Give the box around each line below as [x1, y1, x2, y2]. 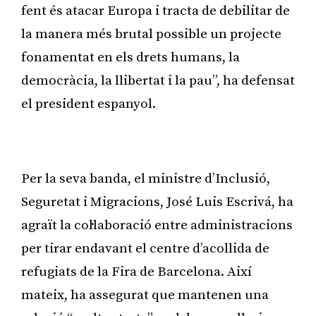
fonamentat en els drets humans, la [21, 49, 240, 66]
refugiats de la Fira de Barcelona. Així [21, 263, 252, 280]
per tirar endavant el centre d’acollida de [21, 240, 269, 257]
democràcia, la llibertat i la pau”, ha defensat [21, 72, 295, 89]
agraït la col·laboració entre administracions [21, 217, 293, 233]
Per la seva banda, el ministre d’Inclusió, [21, 170, 270, 187]
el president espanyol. [21, 95, 156, 112]
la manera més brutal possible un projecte [21, 25, 281, 42]
